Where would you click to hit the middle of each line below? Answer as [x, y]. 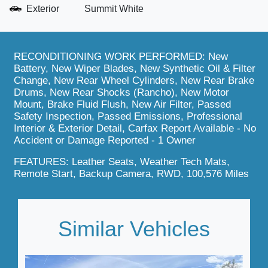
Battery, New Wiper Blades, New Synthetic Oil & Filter [135, 68]
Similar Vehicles [134, 229]
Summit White [114, 9]
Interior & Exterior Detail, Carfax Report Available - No [135, 128]
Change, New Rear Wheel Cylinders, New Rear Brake [134, 80]
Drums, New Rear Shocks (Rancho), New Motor [121, 92]
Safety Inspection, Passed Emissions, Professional [128, 116]
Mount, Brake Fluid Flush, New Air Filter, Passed [122, 104]
